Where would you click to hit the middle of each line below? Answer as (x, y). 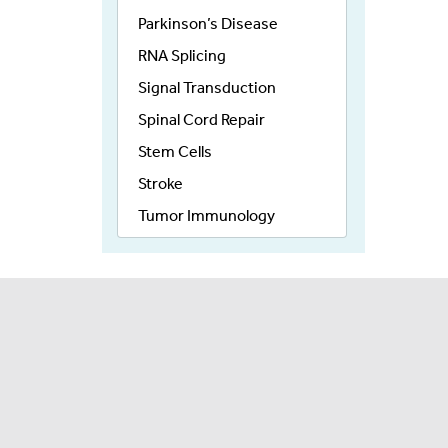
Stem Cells (175, 152)
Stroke (160, 184)
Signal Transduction (207, 88)
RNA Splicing (182, 56)
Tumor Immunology (206, 216)
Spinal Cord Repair (201, 120)
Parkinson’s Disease (208, 24)
